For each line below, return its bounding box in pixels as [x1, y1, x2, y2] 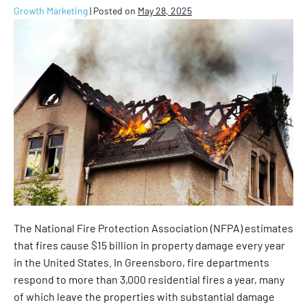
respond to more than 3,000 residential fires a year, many [14, 273, 284, 286]
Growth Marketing [14, 5, 88, 17]
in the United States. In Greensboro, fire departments [14, 256, 269, 269]
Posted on [93, 5, 136, 17]
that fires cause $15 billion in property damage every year [14, 238, 285, 251]
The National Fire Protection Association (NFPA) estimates [14, 221, 293, 234]
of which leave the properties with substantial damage [14, 290, 275, 303]
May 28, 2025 [138, 5, 192, 17]
